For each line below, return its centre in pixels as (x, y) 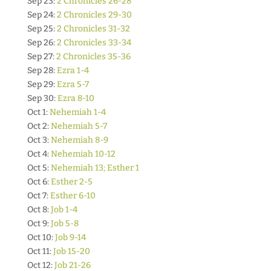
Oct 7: (38, 196)
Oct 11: (40, 251)
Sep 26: (42, 43)
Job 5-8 (64, 224)
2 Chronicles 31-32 (93, 29)
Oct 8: (39, 210)
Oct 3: (39, 140)
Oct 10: (41, 237)
